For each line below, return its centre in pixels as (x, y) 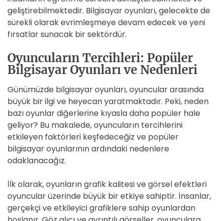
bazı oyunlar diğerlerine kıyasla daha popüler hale (104, 113)
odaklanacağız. (37, 161)
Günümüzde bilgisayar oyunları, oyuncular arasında (106, 90)
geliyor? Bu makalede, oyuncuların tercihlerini (95, 125)
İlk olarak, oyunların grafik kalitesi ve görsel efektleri (107, 184)
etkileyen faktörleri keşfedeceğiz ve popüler (93, 137)
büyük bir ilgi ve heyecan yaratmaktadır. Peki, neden (108, 101)
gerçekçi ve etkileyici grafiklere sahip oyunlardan (101, 208)
